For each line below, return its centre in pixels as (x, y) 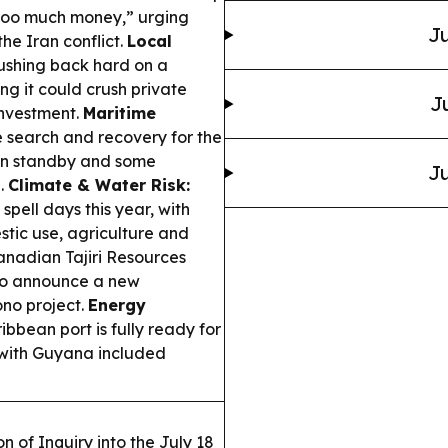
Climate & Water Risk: (99, 185)
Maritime (119, 113)
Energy (117, 305)
